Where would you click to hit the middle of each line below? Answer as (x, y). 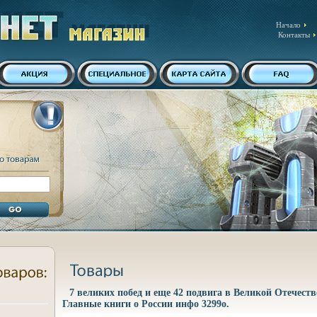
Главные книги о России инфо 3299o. (145, 304)
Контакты (294, 35)
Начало (288, 25)
